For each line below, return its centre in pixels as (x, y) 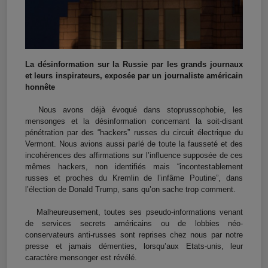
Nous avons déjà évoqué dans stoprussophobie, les (134, 110)
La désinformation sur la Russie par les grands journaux (134, 65)
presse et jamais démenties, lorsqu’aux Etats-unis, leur (134, 246)
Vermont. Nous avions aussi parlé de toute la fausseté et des (134, 144)
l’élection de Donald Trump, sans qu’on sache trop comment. (132, 190)
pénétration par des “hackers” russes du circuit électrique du (134, 133)
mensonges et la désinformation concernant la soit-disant (134, 121)
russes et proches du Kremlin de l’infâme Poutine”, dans (134, 178)
